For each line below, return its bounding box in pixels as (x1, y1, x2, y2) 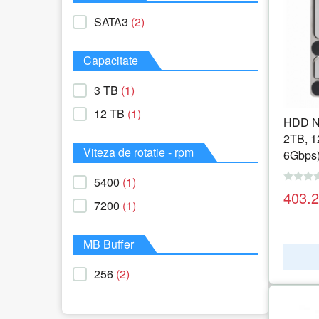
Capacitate (83, 52, 138, 69)
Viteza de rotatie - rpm (83, 144, 194, 161)
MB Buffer (83, 236, 134, 253)
